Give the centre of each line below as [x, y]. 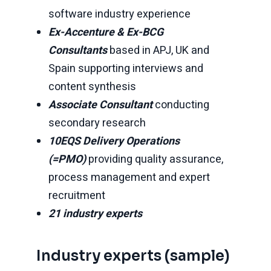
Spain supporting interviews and [126, 69]
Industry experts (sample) [133, 256]
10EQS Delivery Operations [114, 141]
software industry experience [119, 14]
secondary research [97, 123]
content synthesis [92, 87]
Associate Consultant [102, 105]
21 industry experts [95, 214]
